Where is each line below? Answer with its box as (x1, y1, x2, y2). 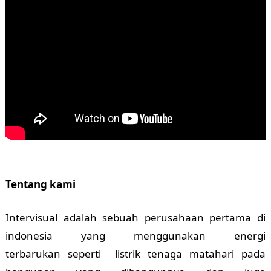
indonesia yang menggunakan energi (5, 229, 266, 243)
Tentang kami (5, 177, 76, 192)
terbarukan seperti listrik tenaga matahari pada (5, 247, 266, 261)
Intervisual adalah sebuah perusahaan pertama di (5, 211, 266, 225)
